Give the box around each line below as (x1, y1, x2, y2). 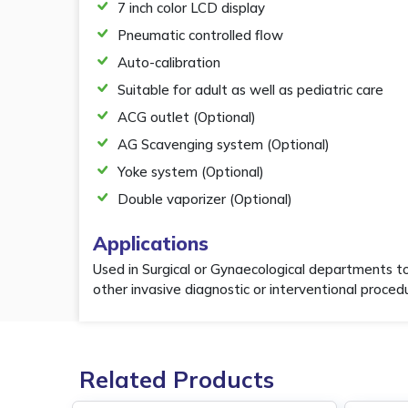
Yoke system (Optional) (117, 163, 265, 181)
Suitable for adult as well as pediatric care (117, 81, 384, 99)
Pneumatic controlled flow (117, 26, 284, 45)
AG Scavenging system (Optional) (117, 136, 331, 154)
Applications (93, 231, 209, 256)
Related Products (79, 365, 275, 394)
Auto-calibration (117, 54, 221, 72)
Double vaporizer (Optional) (117, 190, 293, 209)
